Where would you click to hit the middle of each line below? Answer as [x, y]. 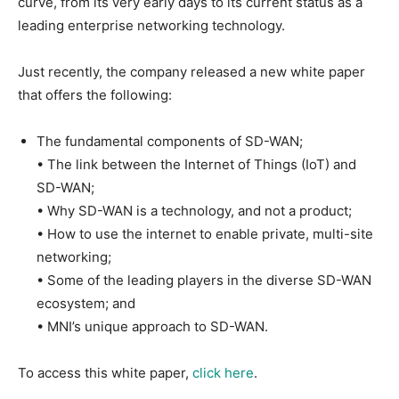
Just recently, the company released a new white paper [191, 71]
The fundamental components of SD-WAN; [170, 141]
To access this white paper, [105, 372]
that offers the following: [95, 94]
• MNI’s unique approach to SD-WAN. [152, 326]
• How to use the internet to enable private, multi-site [205, 233]
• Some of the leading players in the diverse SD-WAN [204, 280]
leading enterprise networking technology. [151, 25]
